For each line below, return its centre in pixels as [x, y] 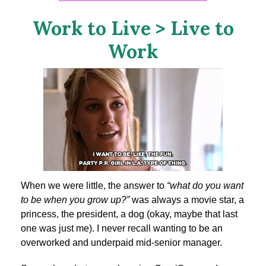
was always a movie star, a [187, 199]
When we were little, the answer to [94, 185]
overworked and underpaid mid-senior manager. [121, 242]
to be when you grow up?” [75, 199]
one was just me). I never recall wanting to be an [122, 228]
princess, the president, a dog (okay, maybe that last [129, 214]
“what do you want [205, 185]
